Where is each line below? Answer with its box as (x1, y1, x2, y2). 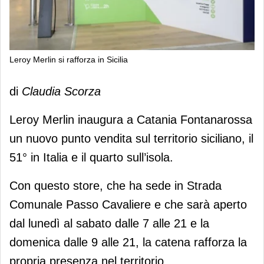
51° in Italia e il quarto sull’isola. (9, 150, 173, 164)
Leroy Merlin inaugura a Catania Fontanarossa (9, 113, 252, 126)
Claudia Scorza (22, 84, 101, 98)
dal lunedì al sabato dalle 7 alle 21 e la (9, 216, 209, 230)
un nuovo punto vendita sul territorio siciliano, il (9, 131, 253, 145)
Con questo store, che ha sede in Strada (9, 179, 222, 192)
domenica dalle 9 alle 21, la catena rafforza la (9, 235, 247, 249)
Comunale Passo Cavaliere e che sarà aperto (9, 197, 247, 211)
